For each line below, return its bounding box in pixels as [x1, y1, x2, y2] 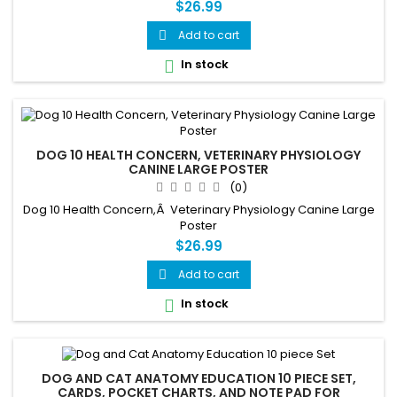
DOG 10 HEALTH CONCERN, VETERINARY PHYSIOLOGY [36, 145, 361, 164]
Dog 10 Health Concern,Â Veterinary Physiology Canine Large [22, 200, 375, 218]
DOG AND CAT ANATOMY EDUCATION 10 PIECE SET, [41, 370, 356, 388]
